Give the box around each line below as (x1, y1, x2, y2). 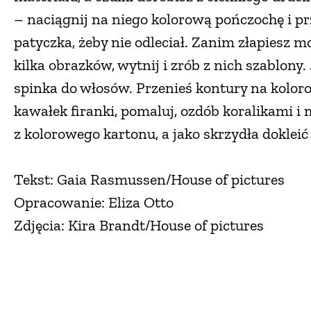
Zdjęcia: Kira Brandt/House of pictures (14, 216, 264, 235)
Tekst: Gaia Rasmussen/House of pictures (14, 170, 288, 190)
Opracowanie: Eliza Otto (14, 193, 180, 212)
